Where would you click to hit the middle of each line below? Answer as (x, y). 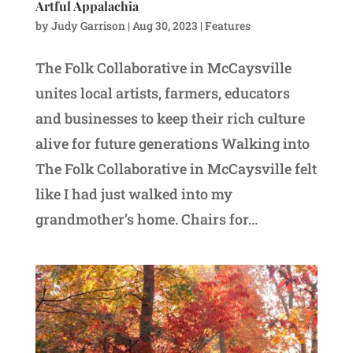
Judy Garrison (88, 25)
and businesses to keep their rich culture (170, 118)
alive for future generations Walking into (172, 143)
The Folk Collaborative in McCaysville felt (176, 168)
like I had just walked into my (134, 193)
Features (227, 25)
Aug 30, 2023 (165, 25)
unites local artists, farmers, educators (162, 93)
